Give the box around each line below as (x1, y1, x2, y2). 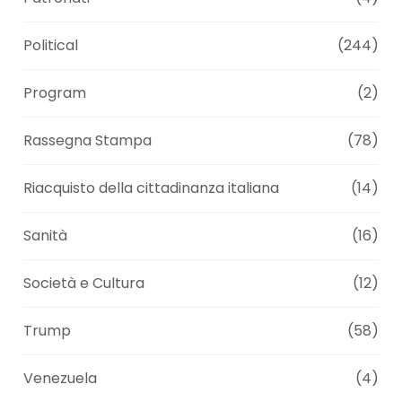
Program (23, 83, 87, 104)
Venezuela (23, 368, 98, 389)
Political (23, 35, 79, 57)
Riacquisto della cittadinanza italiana (23, 178, 280, 199)
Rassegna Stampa (23, 130, 153, 152)
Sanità (23, 225, 68, 247)
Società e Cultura (23, 273, 145, 294)
